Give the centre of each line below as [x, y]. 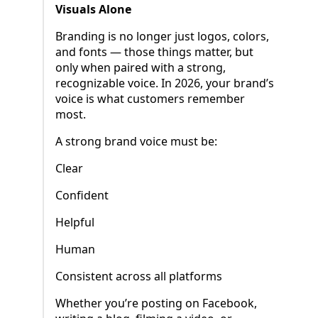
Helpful [75, 223]
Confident [82, 196]
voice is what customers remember [150, 99]
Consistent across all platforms [139, 276]
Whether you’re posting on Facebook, [156, 303]
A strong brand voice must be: [136, 142]
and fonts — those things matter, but [154, 52]
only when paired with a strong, [141, 68]
